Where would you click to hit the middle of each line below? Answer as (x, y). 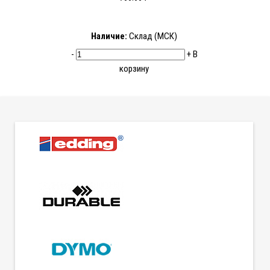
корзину (134, 69)
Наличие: (109, 36)
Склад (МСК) (152, 36)
